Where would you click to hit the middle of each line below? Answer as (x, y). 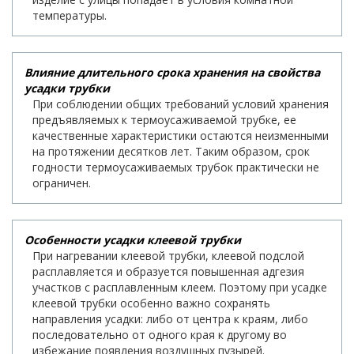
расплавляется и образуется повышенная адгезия (168, 272)
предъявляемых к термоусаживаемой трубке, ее (164, 120)
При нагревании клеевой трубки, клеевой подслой (168, 256)
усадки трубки (67, 88)
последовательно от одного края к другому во (160, 335)
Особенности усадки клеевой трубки (133, 240)
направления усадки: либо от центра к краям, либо (170, 319)
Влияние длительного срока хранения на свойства (172, 73)
